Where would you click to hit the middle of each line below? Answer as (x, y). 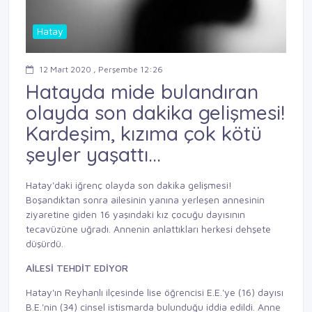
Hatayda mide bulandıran (142, 91)
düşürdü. (45, 244)
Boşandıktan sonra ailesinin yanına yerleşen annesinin (145, 200)
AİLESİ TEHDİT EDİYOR (77, 268)
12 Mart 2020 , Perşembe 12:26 (101, 69)
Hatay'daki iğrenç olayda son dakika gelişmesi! (129, 185)
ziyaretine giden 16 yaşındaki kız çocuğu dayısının (135, 214)
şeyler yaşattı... (93, 154)
